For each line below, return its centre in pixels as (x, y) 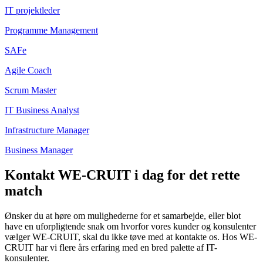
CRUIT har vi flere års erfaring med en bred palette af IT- (111, 248)
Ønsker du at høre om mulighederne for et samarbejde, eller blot (123, 216)
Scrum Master (31, 90)
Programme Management (51, 31)
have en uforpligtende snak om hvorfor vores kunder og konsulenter (130, 227)
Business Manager (39, 150)
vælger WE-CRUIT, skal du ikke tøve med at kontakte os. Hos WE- (131, 237)
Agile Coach (28, 70)
